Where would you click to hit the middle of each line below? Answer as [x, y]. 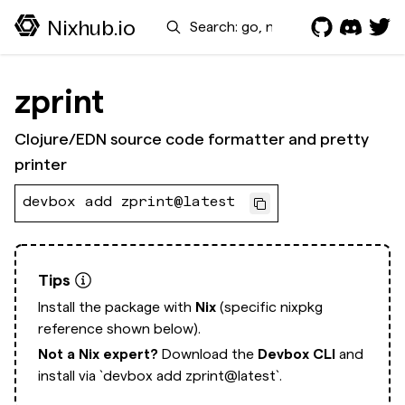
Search [172, 20]
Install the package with [117, 307]
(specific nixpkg [269, 307]
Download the [210, 354]
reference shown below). [119, 329]
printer [41, 164]
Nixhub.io [91, 28]
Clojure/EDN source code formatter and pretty [192, 139]
